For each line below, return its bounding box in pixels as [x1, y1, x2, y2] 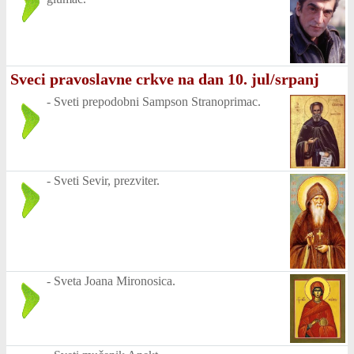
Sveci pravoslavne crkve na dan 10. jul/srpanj [10, 70, 319, 88]
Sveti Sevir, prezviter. [54, 174, 160, 188]
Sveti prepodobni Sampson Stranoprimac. [54, 95, 261, 109]
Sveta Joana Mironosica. [54, 274, 175, 288]
